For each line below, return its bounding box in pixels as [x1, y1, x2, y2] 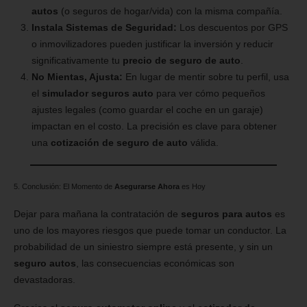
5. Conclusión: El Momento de [14, 182, 114, 191]
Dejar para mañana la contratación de [14, 208, 181, 220]
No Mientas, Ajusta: [31, 71, 123, 83]
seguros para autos [181, 208, 272, 220]
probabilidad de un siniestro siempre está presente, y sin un [14, 241, 273, 253]
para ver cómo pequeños [153, 88, 265, 99]
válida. [187, 137, 219, 149]
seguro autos [14, 258, 76, 269]
